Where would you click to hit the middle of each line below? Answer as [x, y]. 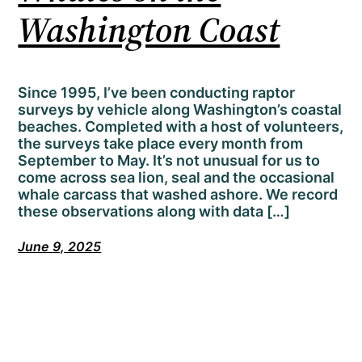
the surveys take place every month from [161, 144]
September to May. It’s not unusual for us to [169, 161]
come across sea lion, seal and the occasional [177, 178]
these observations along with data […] [154, 212]
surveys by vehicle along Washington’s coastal [180, 110]
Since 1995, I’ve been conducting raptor [157, 93]
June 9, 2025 [60, 247]
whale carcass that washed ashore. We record [178, 195]
